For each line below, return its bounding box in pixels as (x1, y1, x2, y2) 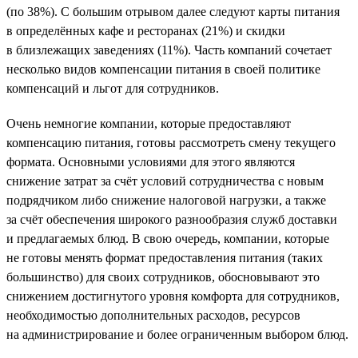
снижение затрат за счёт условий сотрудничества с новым (6, 173, 324, 188)
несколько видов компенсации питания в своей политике (6, 62, 320, 76)
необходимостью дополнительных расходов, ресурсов (6, 308, 300, 322)
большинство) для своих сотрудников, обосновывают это (6, 269, 320, 284)
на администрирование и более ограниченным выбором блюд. (6, 327, 348, 341)
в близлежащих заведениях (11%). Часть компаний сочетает (6, 42, 332, 57)
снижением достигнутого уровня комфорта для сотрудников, (6, 288, 340, 303)
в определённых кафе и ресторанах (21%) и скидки (6, 23, 285, 38)
